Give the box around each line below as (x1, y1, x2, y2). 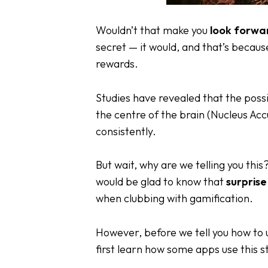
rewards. (96, 56, 138, 71)
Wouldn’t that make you (96, 23, 210, 37)
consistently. (96, 124, 156, 138)
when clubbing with (96, 191, 190, 206)
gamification (190, 191, 249, 206)
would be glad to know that (96, 175, 226, 189)
